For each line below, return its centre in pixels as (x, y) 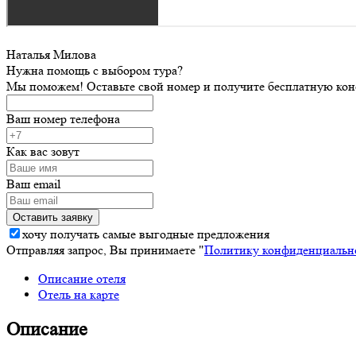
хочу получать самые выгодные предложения (146, 234)
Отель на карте (79, 294)
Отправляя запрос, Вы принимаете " (105, 250)
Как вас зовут (43, 151)
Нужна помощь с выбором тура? (95, 70)
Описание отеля (82, 278)
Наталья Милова (51, 54)
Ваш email (33, 184)
